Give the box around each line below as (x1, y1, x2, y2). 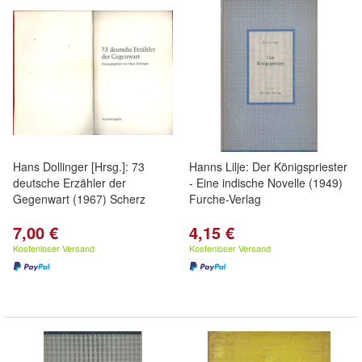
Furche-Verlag (189, 191, 261, 207)
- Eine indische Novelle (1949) (189, 175, 343, 191)
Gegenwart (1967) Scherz (13, 191, 145, 207)
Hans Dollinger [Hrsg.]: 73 (13, 158, 145, 175)
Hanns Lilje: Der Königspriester (189, 158, 347, 175)
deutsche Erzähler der (13, 175, 126, 191)
